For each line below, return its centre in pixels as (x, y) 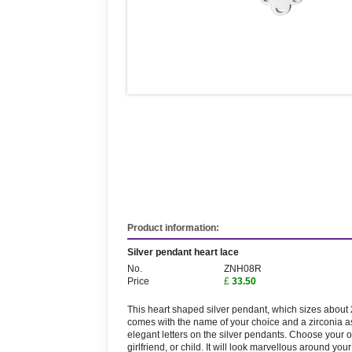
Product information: (173, 228)
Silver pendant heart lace (183, 252)
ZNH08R (243, 269)
